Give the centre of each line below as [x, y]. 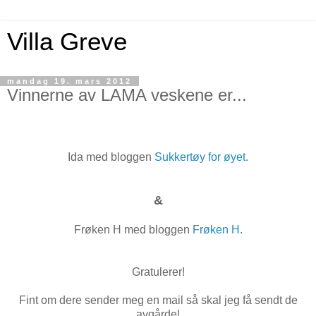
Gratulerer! [158, 272]
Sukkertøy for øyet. [201, 157]
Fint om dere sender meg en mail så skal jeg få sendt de [158, 300]
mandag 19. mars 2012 [69, 81]
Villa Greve [67, 42]
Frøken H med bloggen [133, 229]
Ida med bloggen [111, 157]
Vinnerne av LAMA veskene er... [127, 95]
